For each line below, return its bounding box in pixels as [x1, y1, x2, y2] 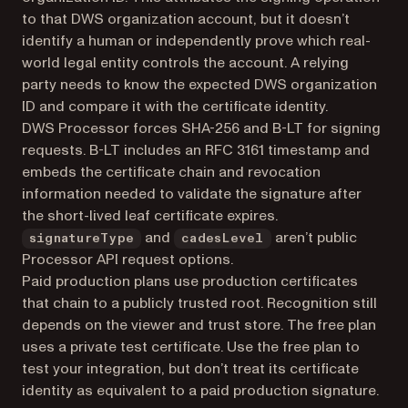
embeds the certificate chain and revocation [22, 161, 321, 182]
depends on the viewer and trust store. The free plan [22, 314, 376, 335]
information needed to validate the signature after [22, 183, 362, 204]
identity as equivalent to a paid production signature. [22, 380, 379, 401]
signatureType [29, 231, 135, 245]
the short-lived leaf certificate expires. [22, 205, 278, 226]
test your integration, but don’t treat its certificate [22, 358, 359, 379]
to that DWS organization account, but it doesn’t [22, 8, 350, 29]
